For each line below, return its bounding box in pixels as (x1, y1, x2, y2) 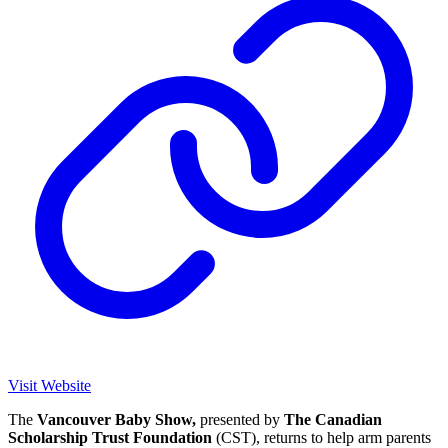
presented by (196, 410, 284, 428)
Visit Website (8, 376, 91, 394)
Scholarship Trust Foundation (8, 428, 212, 446)
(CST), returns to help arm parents (212, 428, 431, 446)
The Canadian (284, 410, 382, 428)
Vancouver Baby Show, (33, 410, 196, 428)
